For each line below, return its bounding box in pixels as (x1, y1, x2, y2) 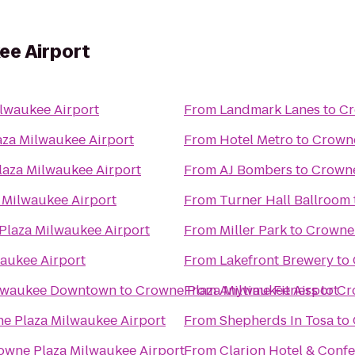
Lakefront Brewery (219, 251, 334, 269)
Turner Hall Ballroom (219, 191, 350, 209)
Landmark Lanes (219, 101, 320, 119)
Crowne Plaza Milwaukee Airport (136, 281, 338, 300)
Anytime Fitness (219, 281, 318, 300)
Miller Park (219, 221, 287, 239)
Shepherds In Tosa (219, 311, 334, 330)
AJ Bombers (219, 161, 292, 179)
